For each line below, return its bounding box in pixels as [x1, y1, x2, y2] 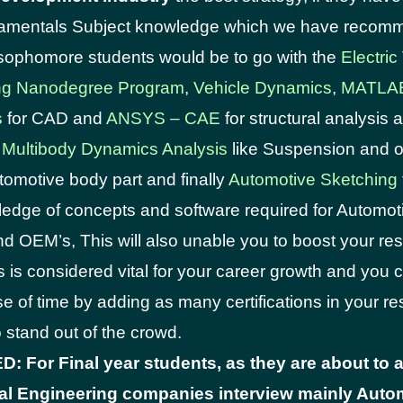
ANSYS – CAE [106, 109, 220, 128]
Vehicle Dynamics [193, 78, 332, 97]
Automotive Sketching [228, 170, 398, 189]
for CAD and [3, 109, 106, 128]
